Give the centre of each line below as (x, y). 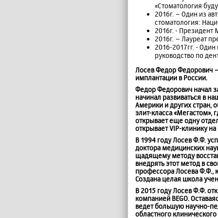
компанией (154, 198)
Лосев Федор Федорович (175, 70)
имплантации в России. (171, 78)
